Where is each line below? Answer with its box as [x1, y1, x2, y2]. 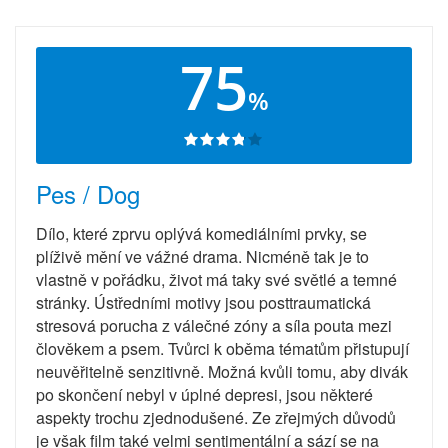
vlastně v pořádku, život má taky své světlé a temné [36, 268, 397, 292]
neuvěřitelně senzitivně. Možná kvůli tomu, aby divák [36, 360, 408, 384]
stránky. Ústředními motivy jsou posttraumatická [36, 291, 371, 315]
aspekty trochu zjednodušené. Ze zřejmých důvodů [36, 406, 396, 430]
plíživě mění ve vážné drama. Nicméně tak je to [36, 245, 369, 269]
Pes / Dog [36, 176, 140, 212]
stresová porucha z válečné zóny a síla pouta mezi [36, 314, 392, 338]
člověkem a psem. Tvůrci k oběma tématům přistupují [36, 337, 409, 361]
